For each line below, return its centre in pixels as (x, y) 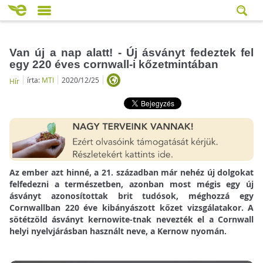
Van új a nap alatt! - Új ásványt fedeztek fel (131, 52)
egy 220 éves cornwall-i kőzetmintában (114, 64)
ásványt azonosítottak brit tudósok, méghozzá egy (131, 196)
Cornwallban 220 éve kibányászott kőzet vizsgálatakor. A (131, 208)
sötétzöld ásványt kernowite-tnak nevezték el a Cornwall (131, 220)
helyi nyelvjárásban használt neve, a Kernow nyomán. (118, 231)
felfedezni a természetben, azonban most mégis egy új (131, 184)
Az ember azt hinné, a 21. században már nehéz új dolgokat (131, 173)
